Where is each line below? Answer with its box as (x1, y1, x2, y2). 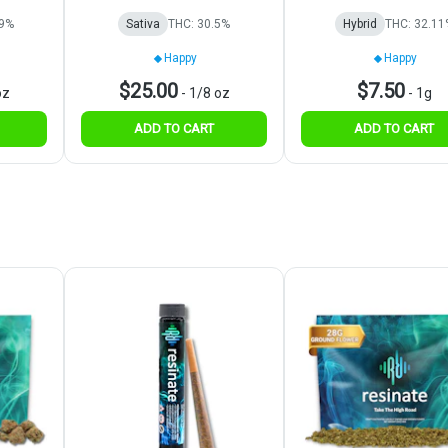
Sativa (126, 17, 160, 32)
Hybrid (342, 17, 377, 32)
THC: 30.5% (168, 17, 230, 32)
